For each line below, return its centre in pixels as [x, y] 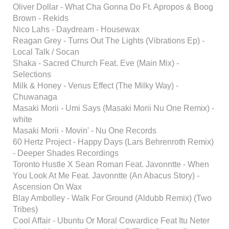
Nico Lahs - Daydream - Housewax [76, 29]
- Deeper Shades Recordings [66, 153]
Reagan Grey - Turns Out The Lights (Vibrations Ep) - [109, 41]
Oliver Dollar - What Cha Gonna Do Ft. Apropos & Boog [113, 7]
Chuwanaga [35, 97]
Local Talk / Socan [46, 52]
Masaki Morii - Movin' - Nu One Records [85, 131]
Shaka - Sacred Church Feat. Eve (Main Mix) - [96, 63]
